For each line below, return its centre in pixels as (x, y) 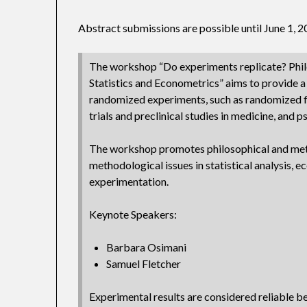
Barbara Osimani (147, 247)
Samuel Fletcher (144, 264)
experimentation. (129, 182)
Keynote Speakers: (133, 214)
